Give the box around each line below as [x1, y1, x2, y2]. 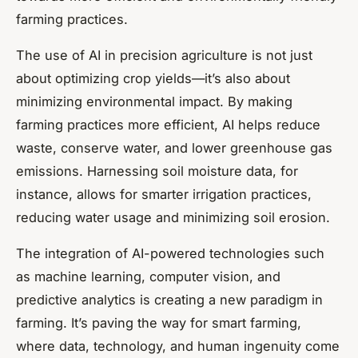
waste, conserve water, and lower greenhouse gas [16, 139, 332, 156]
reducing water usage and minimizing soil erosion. [16, 209, 330, 225]
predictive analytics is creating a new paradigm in [16, 291, 323, 308]
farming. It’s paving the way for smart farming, [16, 314, 301, 331]
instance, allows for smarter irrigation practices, [16, 185, 312, 202]
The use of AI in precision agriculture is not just [16, 46, 312, 63]
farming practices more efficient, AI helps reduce [16, 116, 320, 133]
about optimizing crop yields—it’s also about [16, 70, 290, 86]
